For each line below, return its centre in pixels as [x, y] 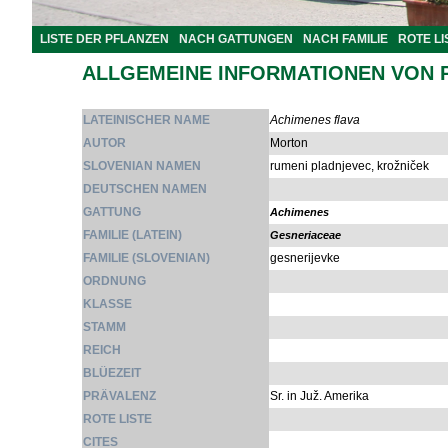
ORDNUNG [114, 281]
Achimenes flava [315, 120]
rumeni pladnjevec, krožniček [349, 166]
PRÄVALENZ [119, 396]
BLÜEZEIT [112, 373]
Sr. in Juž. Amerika [319, 396]
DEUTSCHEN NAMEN [145, 189]
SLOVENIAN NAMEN [142, 166]
